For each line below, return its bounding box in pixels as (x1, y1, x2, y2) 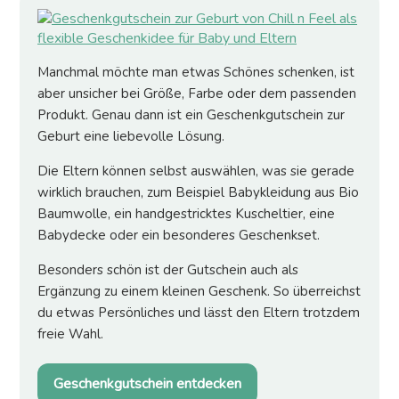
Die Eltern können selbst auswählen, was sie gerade (37, 162, 354, 181)
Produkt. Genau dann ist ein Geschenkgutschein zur (37, 106, 345, 125)
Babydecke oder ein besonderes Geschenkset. (37, 226, 320, 245)
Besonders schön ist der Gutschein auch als (37, 261, 298, 280)
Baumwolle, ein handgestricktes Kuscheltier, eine (37, 205, 335, 224)
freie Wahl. (37, 325, 103, 344)
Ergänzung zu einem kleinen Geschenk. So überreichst (37, 282, 361, 301)
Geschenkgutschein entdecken (53, 374, 241, 395)
